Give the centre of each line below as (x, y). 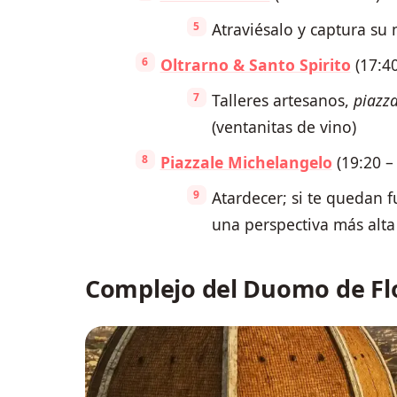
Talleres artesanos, (282, 101)
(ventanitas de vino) (284, 127)
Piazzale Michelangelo (246, 163)
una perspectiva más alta (303, 225)
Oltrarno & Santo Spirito (255, 65)
